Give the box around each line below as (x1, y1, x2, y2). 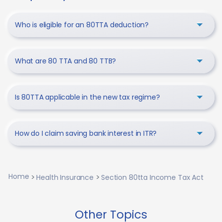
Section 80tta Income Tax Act (101, 172, 204, 182)
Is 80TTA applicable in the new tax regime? (15, 92, 160, 102)
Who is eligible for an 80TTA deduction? (15, 19, 149, 30)
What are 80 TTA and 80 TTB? (15, 55, 116, 66)
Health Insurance (36, 172, 94, 182)
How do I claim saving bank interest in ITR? (15, 128, 157, 138)
